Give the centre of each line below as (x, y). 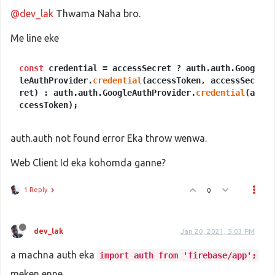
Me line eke (35, 38)
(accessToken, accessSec (198, 80)
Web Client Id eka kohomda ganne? (88, 163)
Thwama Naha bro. (97, 14)
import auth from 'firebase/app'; (178, 255)
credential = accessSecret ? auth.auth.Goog (149, 68)
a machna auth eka (54, 255)
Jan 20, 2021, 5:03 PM (218, 231)
